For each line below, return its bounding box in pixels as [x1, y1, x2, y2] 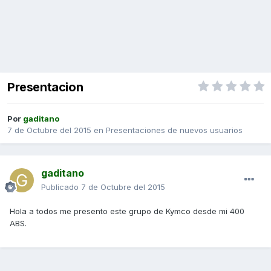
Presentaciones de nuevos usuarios [106, 125, 243, 135]
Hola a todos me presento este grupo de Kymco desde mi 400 [10, 206, 244, 217]
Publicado [41, 182, 81, 192]
